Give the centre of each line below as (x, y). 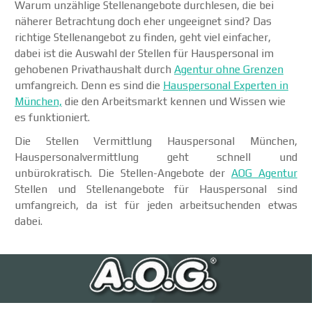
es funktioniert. (52, 117)
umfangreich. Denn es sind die (89, 85)
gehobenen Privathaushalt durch (94, 69)
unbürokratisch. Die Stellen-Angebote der (123, 172)
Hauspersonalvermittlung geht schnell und (156, 156)
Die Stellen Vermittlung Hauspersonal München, (156, 140)
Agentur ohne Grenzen (229, 69)
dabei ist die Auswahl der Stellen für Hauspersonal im (144, 53)
